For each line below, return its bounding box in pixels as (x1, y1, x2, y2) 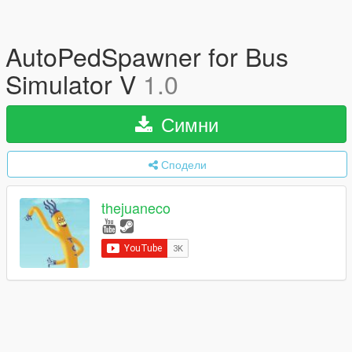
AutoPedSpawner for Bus (5, 38, 288, 74)
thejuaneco (101, 197, 170, 218)
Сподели (160, 156, 207, 172)
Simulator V (5, 65, 143, 101)
